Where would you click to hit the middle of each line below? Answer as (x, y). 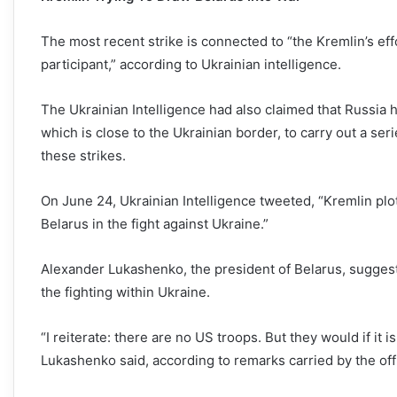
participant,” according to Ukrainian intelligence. (191, 64)
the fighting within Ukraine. (125, 292)
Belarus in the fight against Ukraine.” (155, 223)
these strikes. (83, 155)
